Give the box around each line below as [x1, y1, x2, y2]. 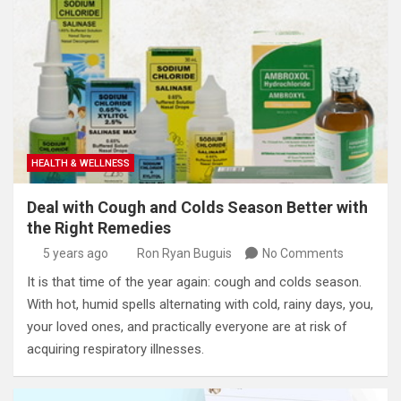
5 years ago [42, 246, 108, 261]
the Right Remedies [27, 218, 171, 238]
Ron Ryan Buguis [137, 246, 232, 261]
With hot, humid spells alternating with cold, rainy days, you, [27, 296, 373, 313]
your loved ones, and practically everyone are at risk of [27, 319, 347, 336]
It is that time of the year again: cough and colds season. [27, 274, 362, 291]
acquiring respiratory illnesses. [27, 341, 204, 358]
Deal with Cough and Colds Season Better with [27, 198, 368, 218]
